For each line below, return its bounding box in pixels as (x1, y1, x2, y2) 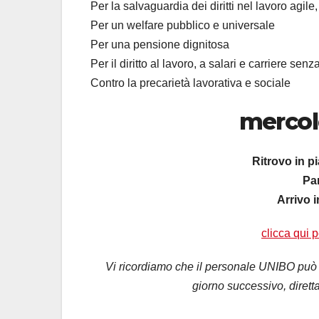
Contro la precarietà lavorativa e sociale (90, 76, 291, 89)
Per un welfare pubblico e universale (90, 19, 275, 31)
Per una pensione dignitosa (90, 38, 229, 51)
